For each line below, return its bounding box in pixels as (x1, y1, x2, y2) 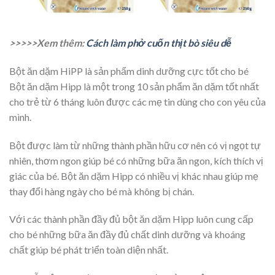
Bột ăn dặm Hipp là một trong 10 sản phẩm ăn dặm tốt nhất (9, 80, 259, 92)
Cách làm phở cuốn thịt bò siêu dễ (86, 37, 231, 49)
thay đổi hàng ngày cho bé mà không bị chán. (9, 185, 194, 197)
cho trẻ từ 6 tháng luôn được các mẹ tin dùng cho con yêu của (9, 95, 266, 107)
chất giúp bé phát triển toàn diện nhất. (9, 244, 168, 256)
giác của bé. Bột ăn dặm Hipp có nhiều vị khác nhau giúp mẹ (9, 169, 258, 182)
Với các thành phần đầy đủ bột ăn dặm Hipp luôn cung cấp (9, 213, 254, 225)
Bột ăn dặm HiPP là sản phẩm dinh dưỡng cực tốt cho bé (9, 64, 249, 77)
